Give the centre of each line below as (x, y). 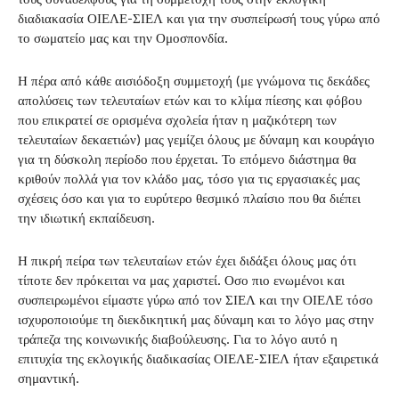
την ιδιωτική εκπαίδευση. (86, 217)
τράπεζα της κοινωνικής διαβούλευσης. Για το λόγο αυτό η (178, 338)
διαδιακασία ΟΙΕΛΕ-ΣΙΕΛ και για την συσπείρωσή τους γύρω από (199, 18)
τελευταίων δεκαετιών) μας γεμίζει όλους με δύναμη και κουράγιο (196, 139)
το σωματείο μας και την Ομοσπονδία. (123, 37)
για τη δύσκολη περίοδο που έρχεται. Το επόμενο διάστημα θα (187, 159)
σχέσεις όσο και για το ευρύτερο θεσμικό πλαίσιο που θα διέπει (189, 198)
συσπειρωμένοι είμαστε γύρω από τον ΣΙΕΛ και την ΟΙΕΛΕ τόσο (195, 299)
